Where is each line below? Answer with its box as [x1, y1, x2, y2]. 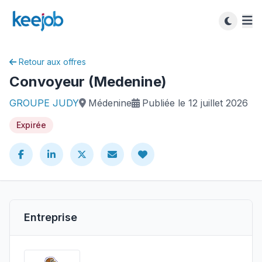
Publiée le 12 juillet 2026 [142, 97, 248, 109]
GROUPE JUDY [9, 97, 79, 109]
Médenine [88, 97, 132, 109]
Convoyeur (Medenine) [9, 73, 167, 90]
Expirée [16, 120, 46, 130]
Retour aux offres [19, 57, 86, 67]
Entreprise [24, 211, 77, 223]
